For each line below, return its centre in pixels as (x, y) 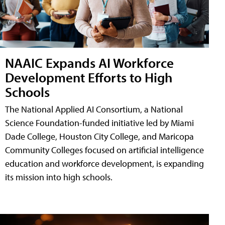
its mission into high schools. (59, 177)
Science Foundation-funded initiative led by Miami (99, 123)
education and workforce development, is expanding (104, 163)
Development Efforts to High (89, 77)
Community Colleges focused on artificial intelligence (104, 150)
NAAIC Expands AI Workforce (89, 63)
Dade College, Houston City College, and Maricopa (99, 136)
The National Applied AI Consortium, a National (94, 109)
